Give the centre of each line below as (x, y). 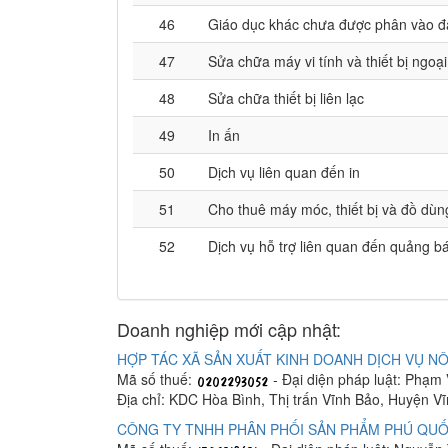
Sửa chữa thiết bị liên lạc (286, 98)
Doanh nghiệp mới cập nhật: (229, 329)
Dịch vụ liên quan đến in (284, 172)
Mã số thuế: (156, 379)
